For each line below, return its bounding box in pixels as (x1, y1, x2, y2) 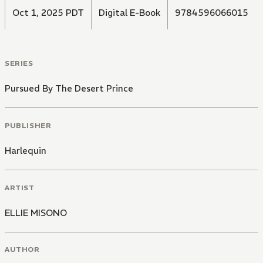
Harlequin (5, 144, 46, 156)
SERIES (5, 59, 33, 68)
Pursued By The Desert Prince (5, 83, 133, 95)
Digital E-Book (99, 7, 160, 19)
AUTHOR (5, 245, 40, 254)
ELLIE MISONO (5, 207, 67, 218)
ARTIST (5, 183, 35, 192)
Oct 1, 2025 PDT (12, 7, 84, 19)
